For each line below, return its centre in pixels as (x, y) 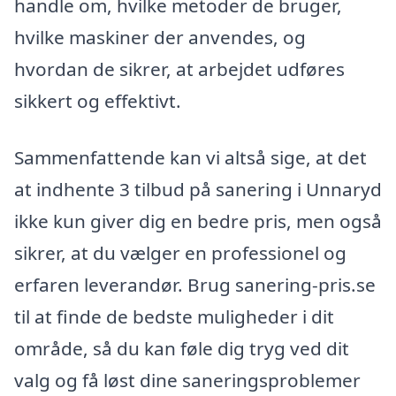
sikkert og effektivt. (98, 100)
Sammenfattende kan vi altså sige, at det (190, 157)
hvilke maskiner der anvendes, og (160, 37)
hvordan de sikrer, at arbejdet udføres (179, 69)
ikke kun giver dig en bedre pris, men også (198, 221)
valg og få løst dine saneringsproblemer (187, 380)
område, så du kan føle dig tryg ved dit (182, 348)
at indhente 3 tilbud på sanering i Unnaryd (198, 189)
